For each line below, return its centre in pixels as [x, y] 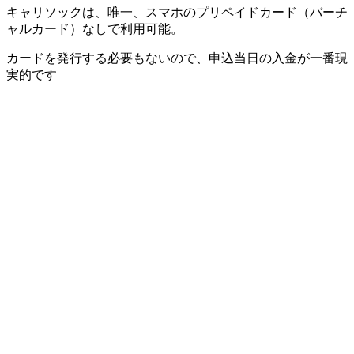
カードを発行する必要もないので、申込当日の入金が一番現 [177, 58]
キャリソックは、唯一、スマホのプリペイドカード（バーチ [177, 13]
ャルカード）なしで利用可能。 [95, 29]
